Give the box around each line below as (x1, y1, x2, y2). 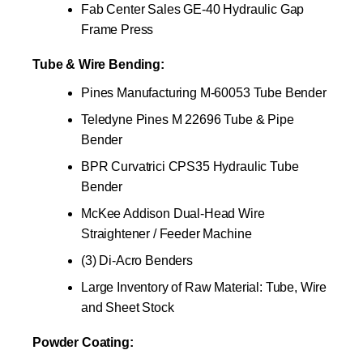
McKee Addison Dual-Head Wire (81, 206, 265, 220)
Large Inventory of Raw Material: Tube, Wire (81, 280, 327, 294)
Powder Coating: (32, 335, 134, 349)
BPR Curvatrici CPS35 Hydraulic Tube (81, 159, 299, 173)
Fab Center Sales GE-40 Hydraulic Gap (81, 2, 305, 16)
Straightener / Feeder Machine (81, 226, 252, 241)
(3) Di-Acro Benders (81, 253, 193, 267)
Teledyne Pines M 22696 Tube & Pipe (81, 112, 294, 126)
